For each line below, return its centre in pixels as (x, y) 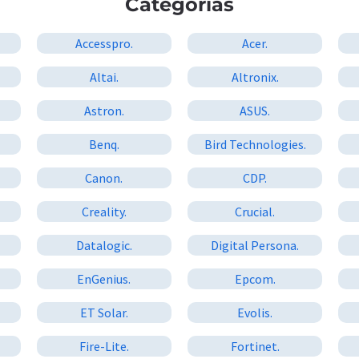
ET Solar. (104, 312)
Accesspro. (104, 43)
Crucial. (255, 211)
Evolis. (255, 312)
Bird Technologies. (255, 144)
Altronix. (255, 77)
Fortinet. (255, 346)
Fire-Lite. (104, 346)
